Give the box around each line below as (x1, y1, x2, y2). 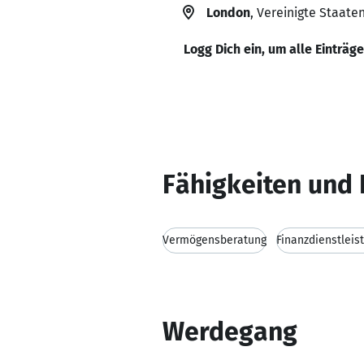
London (206, 5, 250, 20)
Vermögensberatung (162, 233, 266, 247)
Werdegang (162, 316, 297, 347)
